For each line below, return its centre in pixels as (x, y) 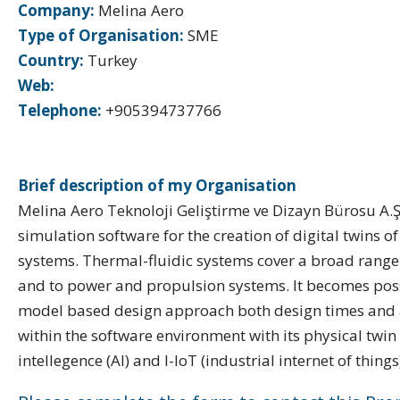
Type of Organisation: (101, 35)
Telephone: (60, 110)
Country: (51, 60)
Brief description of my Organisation (157, 185)
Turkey (111, 60)
